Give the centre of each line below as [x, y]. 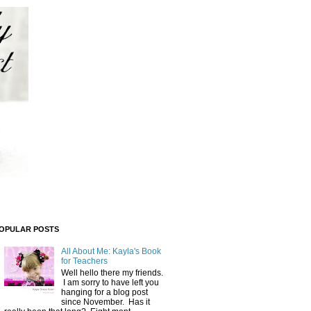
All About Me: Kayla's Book [111, 252]
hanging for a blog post [104, 292]
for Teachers [84, 261]
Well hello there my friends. [112, 272]
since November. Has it [105, 302]
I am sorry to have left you [110, 282]
